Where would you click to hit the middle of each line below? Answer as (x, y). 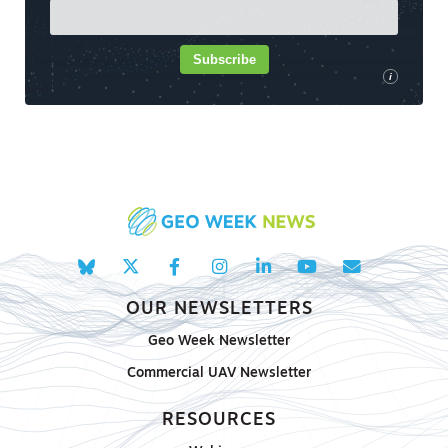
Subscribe (224, 60)
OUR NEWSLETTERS (219, 310)
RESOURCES (219, 421)
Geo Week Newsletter (219, 342)
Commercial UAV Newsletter (219, 374)
